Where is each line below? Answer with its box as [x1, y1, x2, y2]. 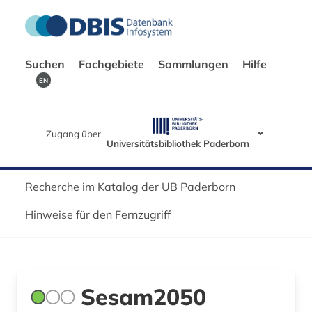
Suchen [25, 57, 68, 71]
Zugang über [46, 127, 101, 139]
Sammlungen [158, 57, 231, 71]
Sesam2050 [81, 282, 206, 311]
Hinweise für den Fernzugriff [25, 207, 171, 221]
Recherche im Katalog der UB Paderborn [25, 179, 235, 194]
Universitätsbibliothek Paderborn [107, 137, 249, 149]
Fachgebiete [79, 57, 147, 71]
